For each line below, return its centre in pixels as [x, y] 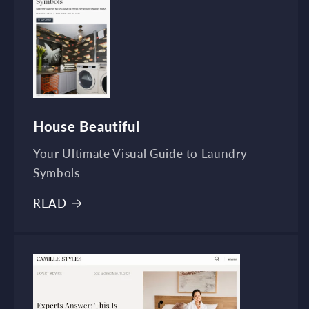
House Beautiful [87, 126]
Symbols [57, 173]
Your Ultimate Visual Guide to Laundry [140, 153]
